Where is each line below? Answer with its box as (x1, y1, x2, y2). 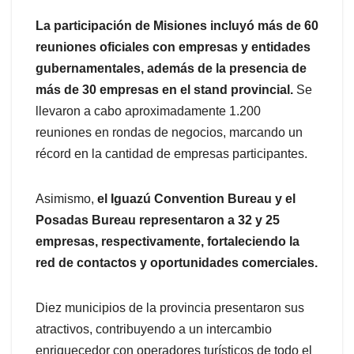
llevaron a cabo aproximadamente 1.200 (36, 104, 261, 119)
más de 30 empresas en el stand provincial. (36, 83, 293, 97)
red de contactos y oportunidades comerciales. (36, 256, 318, 270)
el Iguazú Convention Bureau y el (97, 192, 296, 206)
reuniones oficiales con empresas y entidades (36, 40, 311, 55)
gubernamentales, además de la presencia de (36, 62, 307, 76)
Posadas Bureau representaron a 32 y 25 (36, 213, 280, 228)
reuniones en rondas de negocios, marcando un (36, 126, 303, 140)
